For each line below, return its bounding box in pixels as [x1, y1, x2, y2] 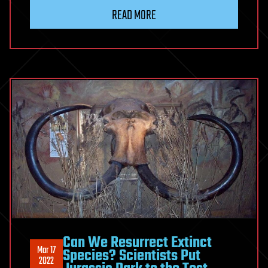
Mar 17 [37, 242, 56, 258]
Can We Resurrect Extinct [63, 230, 212, 255]
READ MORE [112, 5, 156, 26]
